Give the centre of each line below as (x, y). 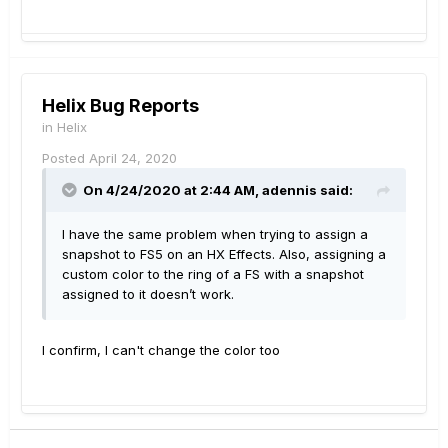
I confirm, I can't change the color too (161, 350)
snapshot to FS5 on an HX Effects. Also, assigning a (224, 254)
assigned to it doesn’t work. (148, 294)
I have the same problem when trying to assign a (215, 234)
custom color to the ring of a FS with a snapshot (213, 274)
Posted (65, 158)
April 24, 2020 (133, 158)
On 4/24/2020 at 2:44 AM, (172, 190)
